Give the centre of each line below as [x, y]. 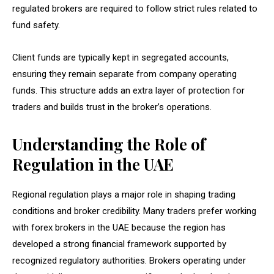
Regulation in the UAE [93, 164]
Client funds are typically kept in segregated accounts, [120, 57]
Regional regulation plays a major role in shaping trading [124, 194]
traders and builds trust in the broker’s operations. [112, 107]
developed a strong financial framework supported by [119, 244]
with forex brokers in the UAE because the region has [119, 227]
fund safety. [36, 25]
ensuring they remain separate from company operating [124, 74]
